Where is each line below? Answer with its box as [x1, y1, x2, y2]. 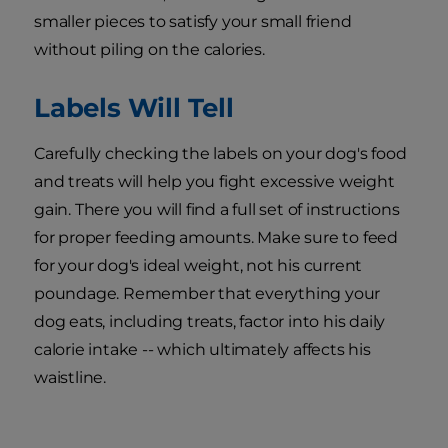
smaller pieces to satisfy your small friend [34, 12, 352, 32]
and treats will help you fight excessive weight [34, 172, 395, 192]
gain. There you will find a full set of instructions [34, 200, 400, 220]
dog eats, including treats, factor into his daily [34, 312, 386, 332]
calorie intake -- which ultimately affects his [34, 340, 371, 360]
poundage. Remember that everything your [34, 284, 381, 304]
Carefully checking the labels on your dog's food [34, 144, 407, 164]
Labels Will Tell [34, 92, 234, 124]
